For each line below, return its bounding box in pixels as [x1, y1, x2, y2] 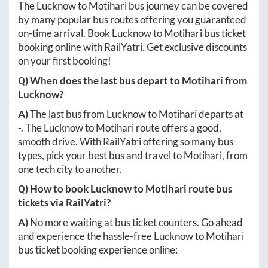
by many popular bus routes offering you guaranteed [18, 13, 246, 26]
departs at [197, 107, 243, 120]
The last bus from [30, 107, 106, 120]
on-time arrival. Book [18, 26, 112, 39]
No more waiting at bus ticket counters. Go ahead [30, 215, 243, 229]
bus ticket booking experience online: [18, 243, 178, 256]
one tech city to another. [18, 162, 122, 175]
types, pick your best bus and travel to [18, 148, 184, 162]
